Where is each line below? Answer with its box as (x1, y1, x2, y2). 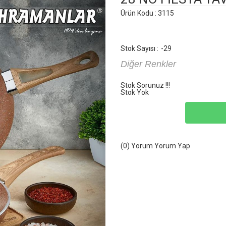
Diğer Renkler (121, 59, 176, 69)
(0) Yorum (121, 142, 153, 150)
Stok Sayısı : (121, 44, 158, 52)
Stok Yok (121, 88, 149, 96)
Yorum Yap (154, 142, 190, 150)
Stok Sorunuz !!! (121, 81, 170, 89)
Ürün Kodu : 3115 (121, 9, 174, 17)
